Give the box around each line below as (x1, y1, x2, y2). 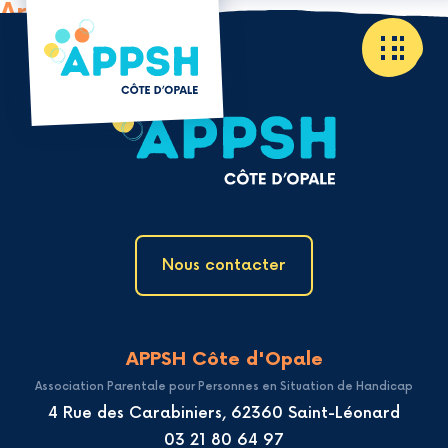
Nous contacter (162, 256, 286, 276)
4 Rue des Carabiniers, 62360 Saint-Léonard (48, 404, 400, 424)
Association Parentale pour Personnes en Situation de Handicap (35, 380, 413, 394)
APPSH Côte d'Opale (125, 348, 323, 372)
